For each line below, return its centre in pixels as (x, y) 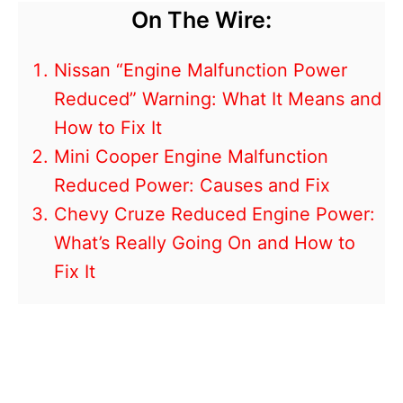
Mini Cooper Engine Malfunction (191, 157)
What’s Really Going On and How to (205, 243)
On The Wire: (201, 20)
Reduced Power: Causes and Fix (192, 186)
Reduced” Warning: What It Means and (218, 99)
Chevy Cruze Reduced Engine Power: (215, 215)
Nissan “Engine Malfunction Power (201, 71)
